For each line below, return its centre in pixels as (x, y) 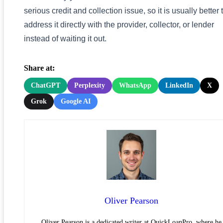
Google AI (76, 102)
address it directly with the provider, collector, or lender (119, 25)
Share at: (39, 68)
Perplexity (90, 86)
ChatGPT (46, 86)
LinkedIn (179, 86)
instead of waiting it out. (65, 39)
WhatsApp (135, 86)
